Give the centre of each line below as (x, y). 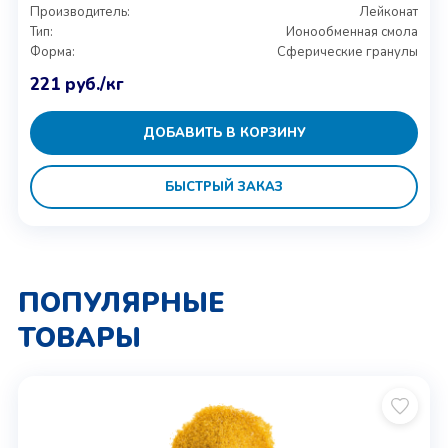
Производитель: (79, 12)
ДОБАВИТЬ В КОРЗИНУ (224, 132)
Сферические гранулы (348, 52)
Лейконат (389, 12)
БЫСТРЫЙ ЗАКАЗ (224, 186)
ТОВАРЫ (79, 338)
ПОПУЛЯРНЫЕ (121, 303)
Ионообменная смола (352, 32)
